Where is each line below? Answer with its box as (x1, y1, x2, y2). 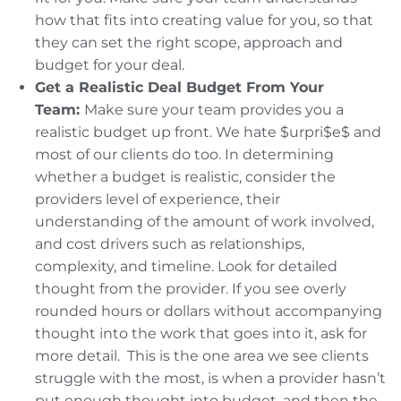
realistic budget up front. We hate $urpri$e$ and (35, 123, 381, 141)
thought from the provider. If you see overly (35, 279, 346, 297)
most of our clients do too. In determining (35, 145, 334, 163)
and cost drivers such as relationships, (35, 235, 304, 252)
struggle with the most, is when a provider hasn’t (35, 369, 386, 387)
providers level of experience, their (35, 190, 280, 208)
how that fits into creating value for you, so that (35, 11, 373, 29)
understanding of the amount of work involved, (35, 212, 374, 230)
